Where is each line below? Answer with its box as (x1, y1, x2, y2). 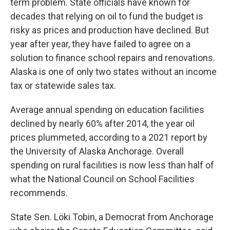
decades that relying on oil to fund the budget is (10, 11, 203, 22)
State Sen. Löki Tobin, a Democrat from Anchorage (10, 212, 214, 222)
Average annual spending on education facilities (10, 104, 204, 115)
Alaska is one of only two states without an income (10, 66, 217, 77)
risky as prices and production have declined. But (10, 25, 209, 35)
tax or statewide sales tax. (10, 80, 116, 91)
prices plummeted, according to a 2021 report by (10, 132, 207, 143)
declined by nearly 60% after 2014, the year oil (10, 118, 195, 129)
